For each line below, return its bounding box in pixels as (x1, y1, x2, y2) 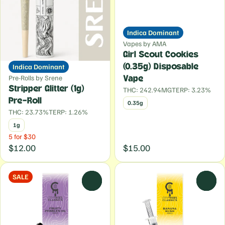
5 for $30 (9, 132, 36, 141)
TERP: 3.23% (172, 85, 211, 94)
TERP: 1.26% (49, 107, 88, 116)
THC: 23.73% (9, 107, 49, 116)
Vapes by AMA (123, 39, 166, 48)
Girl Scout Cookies (123, 50, 198, 59)
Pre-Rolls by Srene (9, 73, 62, 82)
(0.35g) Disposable (123, 62, 198, 71)
